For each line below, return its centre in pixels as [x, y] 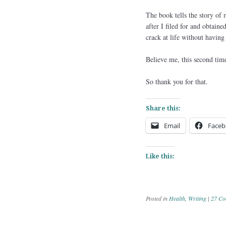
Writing [197, 198]
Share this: [163, 108]
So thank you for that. [177, 81]
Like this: [160, 156]
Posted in [157, 198]
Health [177, 198]
